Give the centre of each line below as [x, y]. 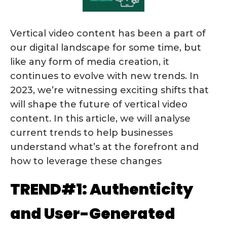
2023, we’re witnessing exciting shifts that [109, 90]
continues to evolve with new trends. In [105, 76]
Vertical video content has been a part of [108, 33]
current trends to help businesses [91, 133]
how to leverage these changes [86, 161]
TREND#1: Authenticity [102, 189]
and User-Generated [93, 214]
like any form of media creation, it [90, 62]
